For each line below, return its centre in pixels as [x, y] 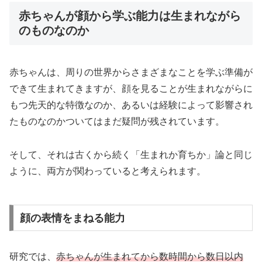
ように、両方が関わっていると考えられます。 [108, 171]
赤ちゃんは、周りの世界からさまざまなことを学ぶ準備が [131, 72]
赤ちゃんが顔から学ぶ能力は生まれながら [130, 16]
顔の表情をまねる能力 [72, 218]
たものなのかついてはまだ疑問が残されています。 [117, 121]
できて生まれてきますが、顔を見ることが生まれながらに [131, 88]
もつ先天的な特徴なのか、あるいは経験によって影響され [131, 105]
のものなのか [54, 31]
